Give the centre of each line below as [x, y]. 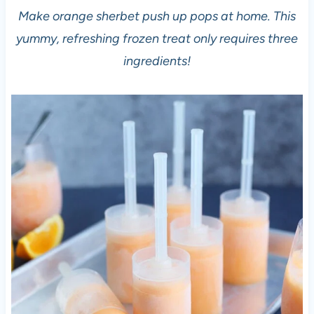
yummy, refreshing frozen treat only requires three [157, 38]
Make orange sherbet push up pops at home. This [157, 16]
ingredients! [157, 61]
